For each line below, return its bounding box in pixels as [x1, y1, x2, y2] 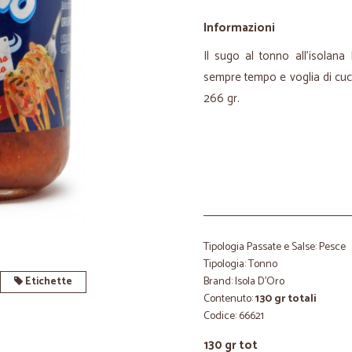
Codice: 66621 [203, 307, 264, 325]
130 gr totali [255, 290, 317, 308]
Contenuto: [203, 290, 255, 308]
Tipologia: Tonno [203, 255, 277, 273]
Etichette [22, 273, 72, 290]
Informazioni [203, 18, 275, 38]
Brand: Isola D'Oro [203, 273, 284, 291]
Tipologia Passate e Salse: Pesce [203, 238, 346, 256]
